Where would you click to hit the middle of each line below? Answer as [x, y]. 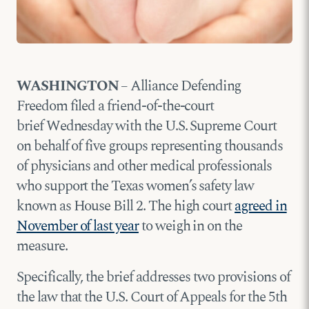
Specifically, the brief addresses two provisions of [153, 277]
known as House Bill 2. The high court [126, 206]
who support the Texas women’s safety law [136, 186]
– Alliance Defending [180, 86]
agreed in [261, 206]
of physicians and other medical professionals [144, 166]
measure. [42, 246]
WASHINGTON [68, 86]
